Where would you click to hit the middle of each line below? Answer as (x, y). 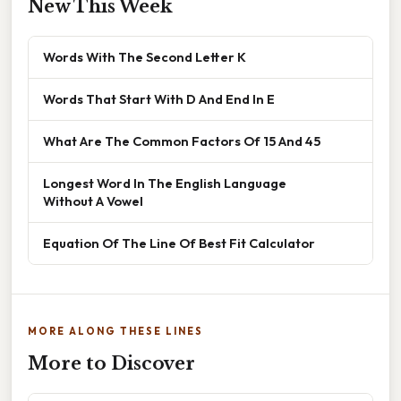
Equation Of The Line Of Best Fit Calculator (179, 243)
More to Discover (111, 364)
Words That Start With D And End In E (159, 99)
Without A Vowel (93, 201)
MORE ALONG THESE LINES (115, 332)
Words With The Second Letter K (145, 57)
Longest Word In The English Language (165, 183)
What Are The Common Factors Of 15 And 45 (182, 141)
